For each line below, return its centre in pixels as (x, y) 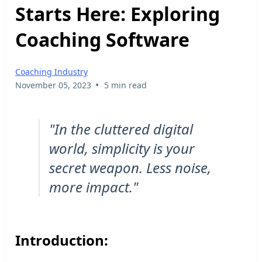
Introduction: (62, 240)
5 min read (125, 85)
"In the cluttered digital (121, 129)
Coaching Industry (51, 72)
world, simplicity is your (122, 149)
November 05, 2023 (53, 85)
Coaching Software (102, 39)
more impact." (94, 187)
